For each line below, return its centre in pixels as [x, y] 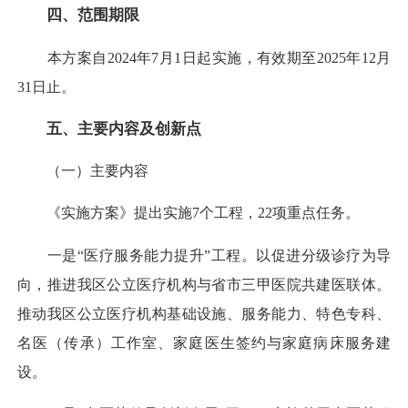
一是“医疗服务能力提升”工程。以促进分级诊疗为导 [204, 255]
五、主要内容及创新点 [124, 128]
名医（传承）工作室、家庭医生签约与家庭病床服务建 [204, 342]
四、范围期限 [93, 15]
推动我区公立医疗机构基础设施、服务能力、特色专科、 [204, 313]
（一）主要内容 [83, 171]
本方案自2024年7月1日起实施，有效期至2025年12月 [204, 57]
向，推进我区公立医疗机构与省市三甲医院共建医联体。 [204, 284]
